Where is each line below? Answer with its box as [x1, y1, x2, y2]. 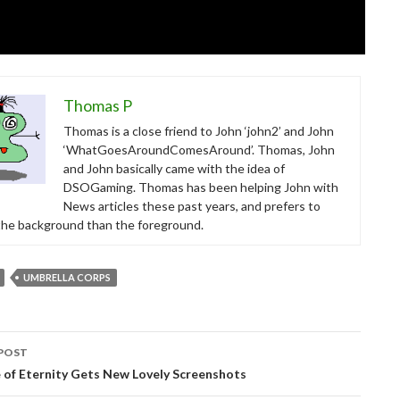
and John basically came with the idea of [63, 160, 285, 176]
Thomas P [63, 95, 132, 115]
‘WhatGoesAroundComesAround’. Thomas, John [63, 141, 335, 157]
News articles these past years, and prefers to [63, 197, 321, 213]
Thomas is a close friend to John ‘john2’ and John [63, 122, 334, 138]
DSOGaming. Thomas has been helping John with [63, 179, 338, 195]
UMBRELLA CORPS [23, 271, 111, 283]
